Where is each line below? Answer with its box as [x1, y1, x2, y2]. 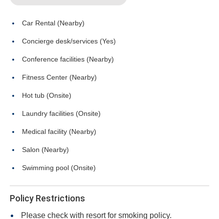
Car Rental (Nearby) [22, 19, 85, 27]
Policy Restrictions [10, 193, 85, 203]
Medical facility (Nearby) [22, 128, 96, 135]
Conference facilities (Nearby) [22, 55, 114, 63]
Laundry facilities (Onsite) [22, 109, 101, 117]
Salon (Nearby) [22, 146, 69, 153]
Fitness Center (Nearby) [22, 73, 97, 81]
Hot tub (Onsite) [22, 91, 71, 99]
